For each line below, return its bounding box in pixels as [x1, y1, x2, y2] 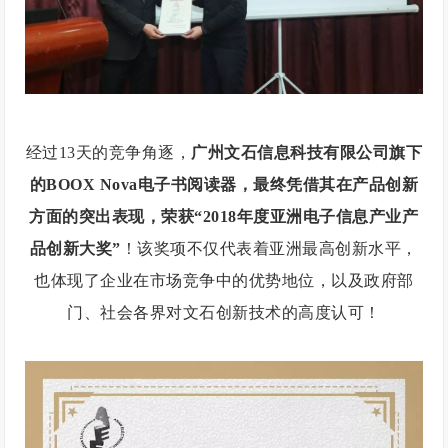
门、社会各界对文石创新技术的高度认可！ [67, 304, 381, 322]
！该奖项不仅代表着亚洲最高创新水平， [120, 240, 418, 258]
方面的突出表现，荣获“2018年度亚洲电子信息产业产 [29, 208, 419, 226]
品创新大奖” [29, 240, 121, 258]
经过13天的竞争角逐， [25, 144, 192, 162]
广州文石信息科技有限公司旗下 [191, 144, 423, 162]
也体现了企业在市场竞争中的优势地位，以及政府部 [34, 272, 414, 290]
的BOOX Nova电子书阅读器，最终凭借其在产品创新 [29, 176, 419, 194]
